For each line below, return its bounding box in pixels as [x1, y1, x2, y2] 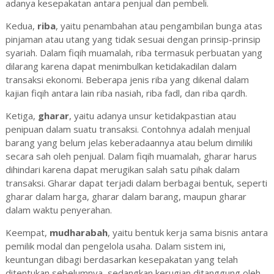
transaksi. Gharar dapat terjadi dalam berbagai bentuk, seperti [5, 177, 267, 190]
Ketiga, [5, 109, 38, 122]
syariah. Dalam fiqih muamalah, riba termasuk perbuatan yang [5, 46, 262, 59]
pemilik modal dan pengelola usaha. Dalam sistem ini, [5, 240, 226, 253]
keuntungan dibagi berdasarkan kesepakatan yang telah [5, 253, 238, 266]
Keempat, [5, 226, 50, 239]
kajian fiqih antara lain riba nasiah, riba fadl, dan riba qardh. [5, 87, 247, 100]
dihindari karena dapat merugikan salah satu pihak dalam [5, 163, 240, 176]
